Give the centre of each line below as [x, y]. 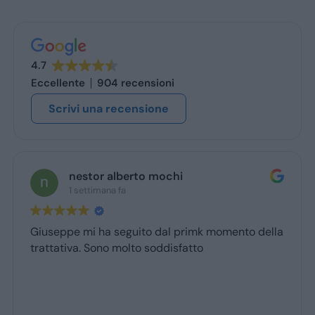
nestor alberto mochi [126, 176]
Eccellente [58, 83]
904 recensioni [135, 83]
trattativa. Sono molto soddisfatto [117, 248]
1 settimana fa [98, 190]
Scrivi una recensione [108, 109]
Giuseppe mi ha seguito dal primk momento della [157, 232]
